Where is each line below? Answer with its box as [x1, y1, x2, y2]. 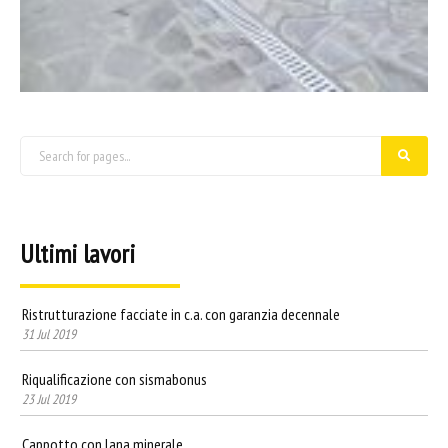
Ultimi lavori [20, 236, 135, 270]
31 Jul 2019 [22, 324, 76, 343]
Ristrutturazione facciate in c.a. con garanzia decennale [22, 303, 340, 324]
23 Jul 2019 [22, 389, 76, 408]
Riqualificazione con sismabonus [22, 368, 207, 389]
